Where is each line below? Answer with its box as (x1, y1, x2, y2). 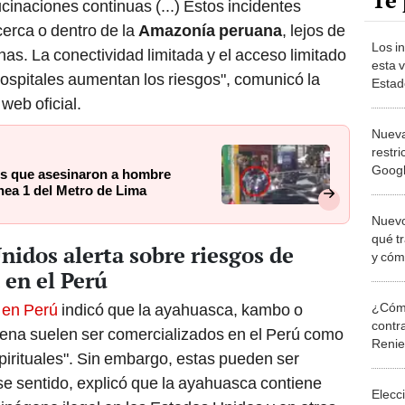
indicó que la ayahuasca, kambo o (58, 300, 303, 320)
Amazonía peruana (135, 21, 282, 41)
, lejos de (282, 21, 345, 41)
